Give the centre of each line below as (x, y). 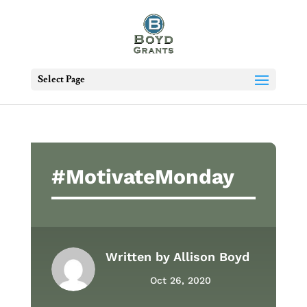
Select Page (61, 79)
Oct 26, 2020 (180, 280)
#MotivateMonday (143, 176)
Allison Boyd (211, 257)
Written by (139, 257)
